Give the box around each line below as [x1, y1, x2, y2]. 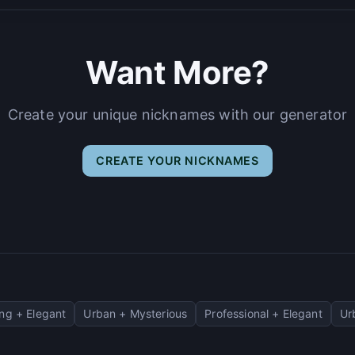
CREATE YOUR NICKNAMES [96, 153, 259, 167]
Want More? [86, 52, 269, 92]
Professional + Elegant [204, 306, 323, 320]
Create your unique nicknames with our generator [7, 105, 348, 123]
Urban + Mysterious [83, 306, 188, 320]
